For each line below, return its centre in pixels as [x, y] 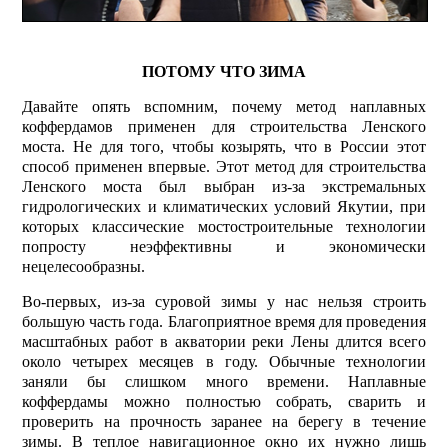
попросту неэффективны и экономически [224, 246]
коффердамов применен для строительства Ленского [224, 126]
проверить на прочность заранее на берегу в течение [224, 421]
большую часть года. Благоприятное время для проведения [224, 321]
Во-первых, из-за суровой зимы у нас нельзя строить [224, 301]
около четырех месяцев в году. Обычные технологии [224, 361]
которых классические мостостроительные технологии [224, 226]
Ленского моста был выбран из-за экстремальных [224, 186]
